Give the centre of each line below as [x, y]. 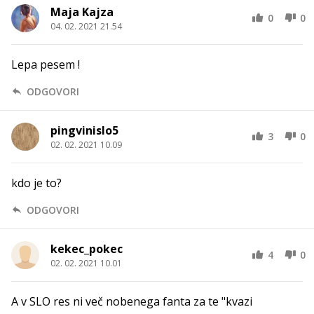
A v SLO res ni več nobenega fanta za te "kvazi [132, 301]
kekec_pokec [87, 248]
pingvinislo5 [84, 130]
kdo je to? [36, 183]
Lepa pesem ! [46, 64]
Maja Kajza [82, 12]
